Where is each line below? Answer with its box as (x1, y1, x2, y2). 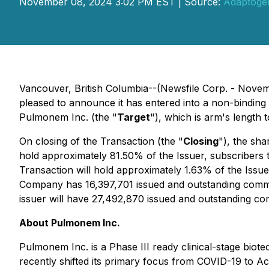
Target (117, 111, 150, 123)
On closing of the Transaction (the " (19, 135, 183, 147)
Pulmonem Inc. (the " (19, 111, 117, 123)
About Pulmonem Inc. (19, 217, 120, 229)
